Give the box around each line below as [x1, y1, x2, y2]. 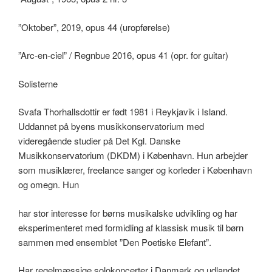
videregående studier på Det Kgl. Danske [18, 134, 180, 148]
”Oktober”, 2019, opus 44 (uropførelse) [18, 20, 170, 33]
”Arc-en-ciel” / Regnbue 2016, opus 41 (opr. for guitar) [18, 49, 228, 62]
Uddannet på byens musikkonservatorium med [18, 120, 204, 133]
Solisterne [18, 76, 58, 90]
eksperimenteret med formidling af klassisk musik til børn [18, 220, 243, 234]
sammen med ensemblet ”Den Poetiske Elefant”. [18, 235, 211, 248]
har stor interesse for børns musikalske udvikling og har [18, 206, 237, 219]
